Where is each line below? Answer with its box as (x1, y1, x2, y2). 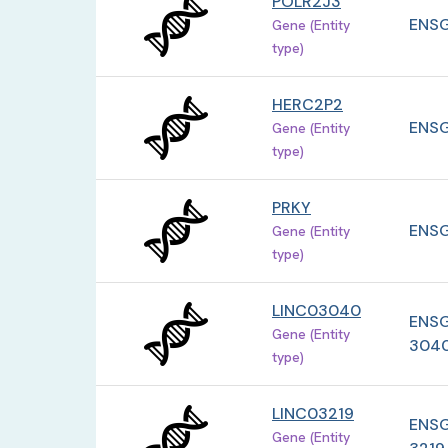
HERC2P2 (272, 94, 343, 116)
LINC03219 (272, 403, 354, 425)
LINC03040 (272, 300, 361, 322)
